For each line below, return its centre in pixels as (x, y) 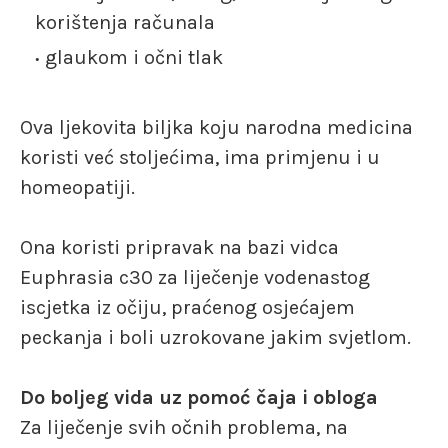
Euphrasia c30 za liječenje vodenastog (195, 277)
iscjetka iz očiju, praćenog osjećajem (187, 307)
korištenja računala (125, 22)
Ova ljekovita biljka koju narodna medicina (216, 127)
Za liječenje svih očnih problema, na (184, 427)
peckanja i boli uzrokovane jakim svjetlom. (215, 337)
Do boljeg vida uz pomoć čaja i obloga (199, 397)
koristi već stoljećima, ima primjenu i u (200, 157)
